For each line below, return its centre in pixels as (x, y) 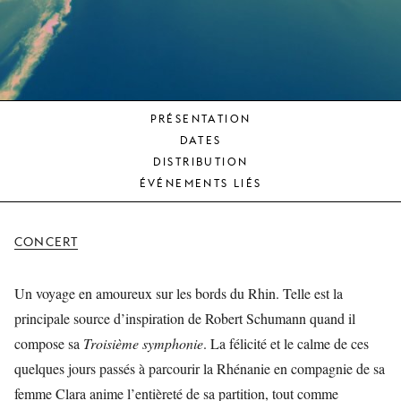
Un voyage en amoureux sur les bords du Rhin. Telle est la (179, 293)
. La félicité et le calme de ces (286, 343)
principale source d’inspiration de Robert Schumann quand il (185, 318)
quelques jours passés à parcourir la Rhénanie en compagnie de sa (200, 368)
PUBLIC (229, 28)
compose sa (49, 343)
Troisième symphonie (143, 343)
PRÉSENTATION (200, 119)
